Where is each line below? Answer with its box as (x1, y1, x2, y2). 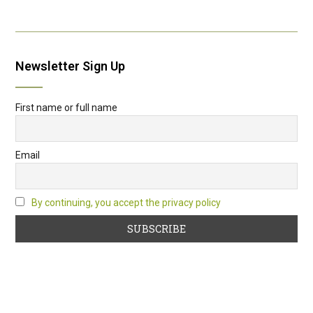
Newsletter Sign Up (15, 58, 125, 73)
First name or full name (15, 101, 117, 113)
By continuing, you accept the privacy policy (31, 196, 221, 208)
